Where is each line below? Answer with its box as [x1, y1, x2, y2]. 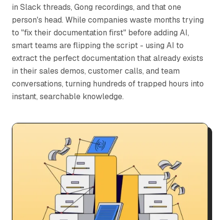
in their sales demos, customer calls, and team [12, 66, 180, 76]
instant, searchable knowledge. [12, 91, 124, 102]
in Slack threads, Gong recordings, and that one [12, 2, 181, 12]
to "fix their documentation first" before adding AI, [12, 27, 189, 38]
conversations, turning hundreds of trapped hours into [12, 79, 204, 89]
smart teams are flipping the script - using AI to [12, 40, 184, 51]
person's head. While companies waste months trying [12, 15, 204, 25]
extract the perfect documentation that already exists [12, 53, 203, 63]
